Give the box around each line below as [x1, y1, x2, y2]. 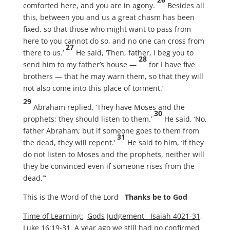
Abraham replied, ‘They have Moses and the [33, 102, 185, 112]
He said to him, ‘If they [127, 138, 204, 147]
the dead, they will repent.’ [23, 138, 117, 147]
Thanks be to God [124, 192, 187, 202]
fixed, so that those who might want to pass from [23, 24, 191, 34]
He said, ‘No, [164, 114, 207, 124]
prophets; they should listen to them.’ [23, 114, 154, 124]
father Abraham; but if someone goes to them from [23, 126, 199, 136]
